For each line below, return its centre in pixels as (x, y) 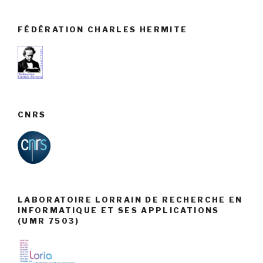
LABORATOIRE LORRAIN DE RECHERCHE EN (130, 200)
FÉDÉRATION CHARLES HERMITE (103, 29)
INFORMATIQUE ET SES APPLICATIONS (119, 210)
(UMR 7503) (49, 221)
